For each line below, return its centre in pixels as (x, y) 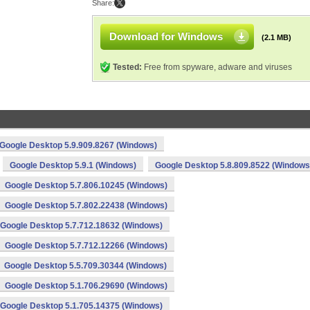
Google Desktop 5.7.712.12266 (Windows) (86, 246)
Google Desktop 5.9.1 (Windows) (73, 165)
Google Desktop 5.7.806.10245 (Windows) (86, 185)
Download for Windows (166, 36)
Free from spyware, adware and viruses (217, 67)
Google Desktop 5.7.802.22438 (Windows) (86, 206)
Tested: (127, 67)
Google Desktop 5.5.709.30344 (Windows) (85, 266)
